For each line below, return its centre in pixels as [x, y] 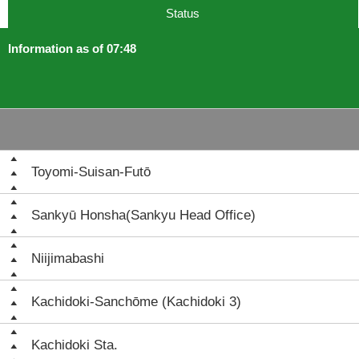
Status [183, 13]
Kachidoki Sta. [75, 345]
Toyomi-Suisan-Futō [91, 172]
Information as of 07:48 [72, 48]
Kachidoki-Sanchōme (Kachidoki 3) [136, 302]
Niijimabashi [68, 258]
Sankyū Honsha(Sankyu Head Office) [143, 215]
